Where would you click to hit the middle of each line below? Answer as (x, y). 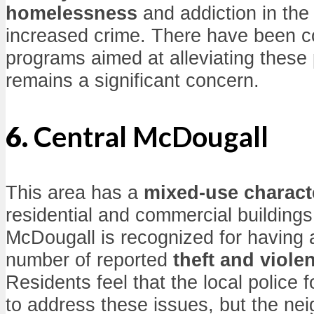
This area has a (75, 193)
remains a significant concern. (132, 81)
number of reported (89, 260)
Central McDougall (151, 137)
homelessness (71, 13)
